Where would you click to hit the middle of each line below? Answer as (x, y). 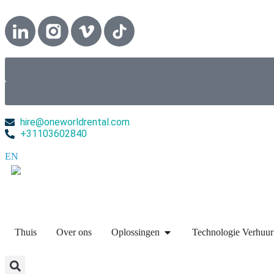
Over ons (74, 232)
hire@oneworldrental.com (75, 122)
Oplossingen (135, 232)
